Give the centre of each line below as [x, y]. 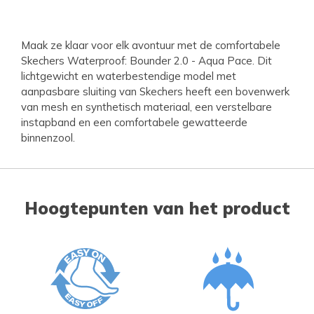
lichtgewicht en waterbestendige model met [129, 76]
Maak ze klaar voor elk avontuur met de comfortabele [151, 45]
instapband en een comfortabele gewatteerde [134, 122]
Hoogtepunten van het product [157, 208]
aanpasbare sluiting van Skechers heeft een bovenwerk [155, 91]
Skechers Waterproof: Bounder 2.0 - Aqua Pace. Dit [146, 60]
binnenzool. [48, 137]
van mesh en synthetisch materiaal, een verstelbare [146, 107]
